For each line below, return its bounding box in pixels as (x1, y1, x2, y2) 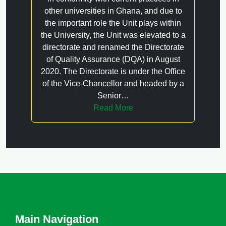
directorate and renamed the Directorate (42, 43, 184, 52)
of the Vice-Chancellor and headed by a (42, 79, 184, 88)
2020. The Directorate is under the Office (41, 67, 185, 76)
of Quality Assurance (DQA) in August (46, 55, 180, 64)
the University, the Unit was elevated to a (40, 31, 186, 40)
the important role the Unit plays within (45, 19, 181, 28)
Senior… (97, 91, 129, 100)
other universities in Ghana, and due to (44, 7, 182, 16)
